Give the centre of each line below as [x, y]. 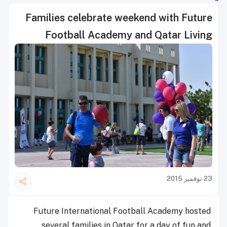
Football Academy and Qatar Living [129, 35]
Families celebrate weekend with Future [119, 18]
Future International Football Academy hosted [122, 211]
